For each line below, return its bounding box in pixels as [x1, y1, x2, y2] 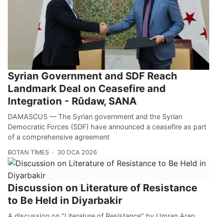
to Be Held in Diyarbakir [8, 194, 122, 206]
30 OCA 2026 [57, 148, 97, 156]
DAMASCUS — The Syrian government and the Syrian [8, 112, 182, 121]
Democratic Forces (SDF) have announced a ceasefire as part [8, 122, 206, 131]
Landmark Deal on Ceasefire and [8, 82, 166, 94]
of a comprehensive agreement [8, 132, 109, 141]
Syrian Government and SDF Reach [8, 69, 177, 82]
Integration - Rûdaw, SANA [8, 94, 137, 107]
